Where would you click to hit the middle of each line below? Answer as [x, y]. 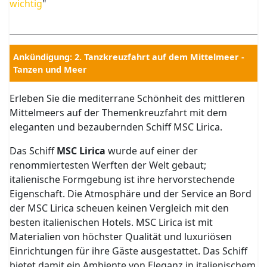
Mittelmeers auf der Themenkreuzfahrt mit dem [119, 113]
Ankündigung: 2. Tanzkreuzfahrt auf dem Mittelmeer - [129, 57]
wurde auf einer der [152, 151]
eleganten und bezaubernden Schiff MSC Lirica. [116, 127]
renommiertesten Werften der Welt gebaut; [108, 165]
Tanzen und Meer [50, 69]
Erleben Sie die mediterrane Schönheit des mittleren [128, 98]
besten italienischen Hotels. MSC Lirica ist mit [111, 222]
